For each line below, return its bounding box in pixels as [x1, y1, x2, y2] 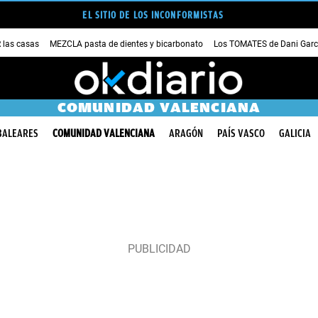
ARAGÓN [169, 127, 203, 140]
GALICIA [279, 127, 311, 140]
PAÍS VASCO [217, 127, 265, 140]
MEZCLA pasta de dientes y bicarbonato [50, 38, 203, 49]
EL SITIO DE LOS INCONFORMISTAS [82, 9, 224, 21]
